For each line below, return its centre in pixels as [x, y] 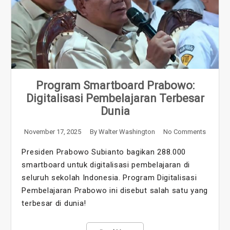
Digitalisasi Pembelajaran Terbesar [115, 99]
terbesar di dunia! [54, 204]
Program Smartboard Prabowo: [115, 86]
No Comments [184, 132]
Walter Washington [127, 132]
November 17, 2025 [53, 132]
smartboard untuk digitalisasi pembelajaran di [106, 165]
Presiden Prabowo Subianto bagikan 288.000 [104, 152]
